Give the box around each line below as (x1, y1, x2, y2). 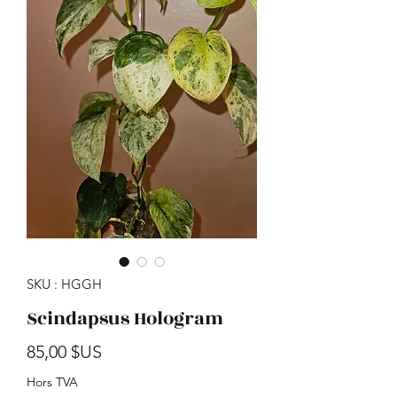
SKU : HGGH (27, 276, 102, 292)
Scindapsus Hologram (27, 305, 223, 332)
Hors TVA (27, 374, 78, 390)
